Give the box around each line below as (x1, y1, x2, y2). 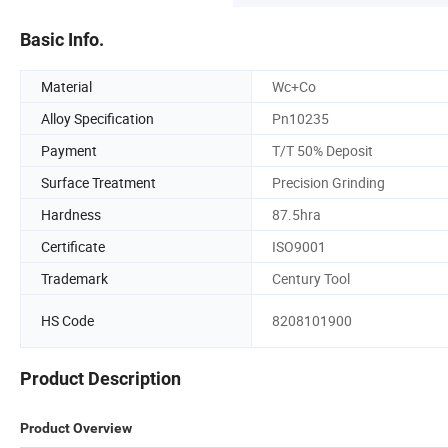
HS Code (41, 311, 94, 331)
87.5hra (272, 204, 321, 224)
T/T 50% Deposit (272, 140, 373, 160)
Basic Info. (20, 28, 104, 50)
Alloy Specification (41, 108, 154, 128)
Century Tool (272, 268, 350, 288)
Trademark (41, 268, 108, 288)
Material (41, 76, 92, 96)
